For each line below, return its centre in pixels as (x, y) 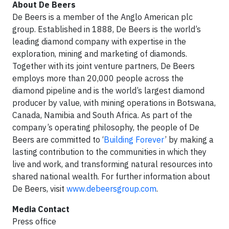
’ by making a (189, 140)
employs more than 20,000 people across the (98, 78)
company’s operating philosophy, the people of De (106, 128)
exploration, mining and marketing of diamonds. (100, 54)
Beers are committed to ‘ (58, 140)
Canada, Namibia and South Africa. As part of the (102, 115)
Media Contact (42, 209)
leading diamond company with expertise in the (99, 42)
